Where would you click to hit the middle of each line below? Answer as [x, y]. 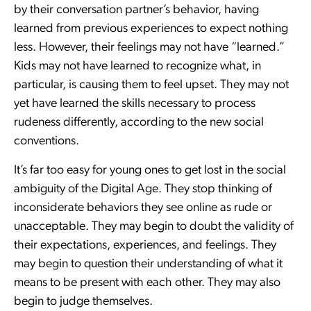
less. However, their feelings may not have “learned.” [149, 48]
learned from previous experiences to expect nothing [151, 29]
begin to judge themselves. [83, 301]
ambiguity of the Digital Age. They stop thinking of [143, 189]
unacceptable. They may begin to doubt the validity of [154, 226]
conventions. [47, 142]
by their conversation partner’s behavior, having [136, 10]
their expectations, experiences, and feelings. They [145, 245]
